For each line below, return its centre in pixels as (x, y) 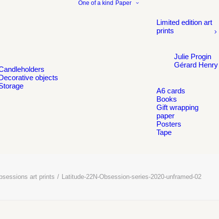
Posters (169, 124)
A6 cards (171, 91)
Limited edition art (184, 22)
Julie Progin (193, 56)
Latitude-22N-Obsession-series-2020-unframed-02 (131, 177)
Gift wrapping (177, 107)
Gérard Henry (196, 65)
